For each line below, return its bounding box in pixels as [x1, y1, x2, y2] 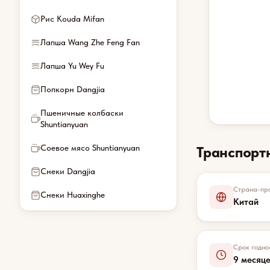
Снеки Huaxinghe [40, 190, 105, 199]
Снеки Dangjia [40, 166, 95, 176]
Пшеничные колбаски [40, 108, 124, 118]
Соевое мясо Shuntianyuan [40, 143, 140, 152]
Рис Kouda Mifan [40, 14, 104, 24]
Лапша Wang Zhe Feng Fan [40, 37, 140, 47]
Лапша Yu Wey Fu [40, 61, 104, 71]
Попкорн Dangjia [40, 84, 105, 94]
